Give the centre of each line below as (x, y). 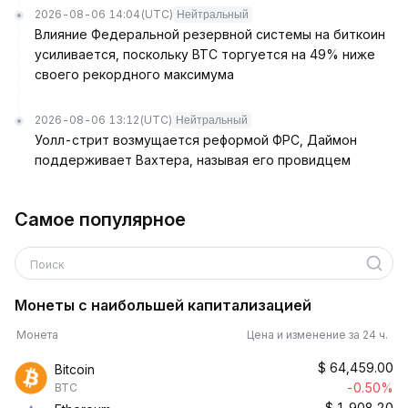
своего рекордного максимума (134, 74)
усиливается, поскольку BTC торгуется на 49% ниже (205, 54)
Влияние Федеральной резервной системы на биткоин (210, 34)
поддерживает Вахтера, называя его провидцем (193, 160)
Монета (37, 335)
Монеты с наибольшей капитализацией (163, 305)
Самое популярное (100, 219)
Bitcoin (75, 369)
